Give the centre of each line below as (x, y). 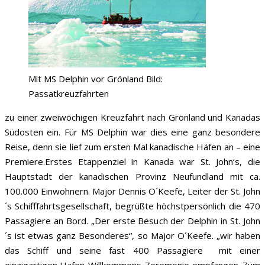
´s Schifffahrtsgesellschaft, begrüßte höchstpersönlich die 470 (132, 206)
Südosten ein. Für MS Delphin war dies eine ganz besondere (132, 132)
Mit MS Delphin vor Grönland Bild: (96, 78)
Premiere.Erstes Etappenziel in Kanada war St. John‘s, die (132, 161)
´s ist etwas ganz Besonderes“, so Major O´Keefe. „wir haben (132, 235)
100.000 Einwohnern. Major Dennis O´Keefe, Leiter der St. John (132, 191)
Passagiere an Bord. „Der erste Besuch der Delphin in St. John (132, 220)
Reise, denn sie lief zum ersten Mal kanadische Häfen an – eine (132, 146)
